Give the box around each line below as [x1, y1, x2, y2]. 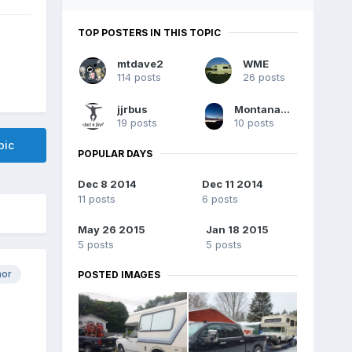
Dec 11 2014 [202, 178, 264, 191]
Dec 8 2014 [77, 178, 137, 191]
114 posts [116, 70, 161, 83]
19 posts [116, 115, 157, 129]
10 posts [234, 115, 275, 129]
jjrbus [116, 102, 148, 115]
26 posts [242, 70, 285, 83]
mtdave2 [116, 57, 163, 70]
